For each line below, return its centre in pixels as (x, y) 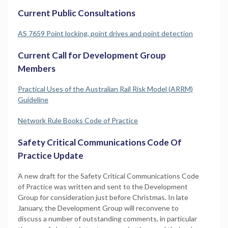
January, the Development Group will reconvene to (98, 208)
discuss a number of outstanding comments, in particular (107, 218)
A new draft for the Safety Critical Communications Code (108, 176)
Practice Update (51, 155)
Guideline (33, 99)
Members (37, 68)
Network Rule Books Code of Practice (78, 120)
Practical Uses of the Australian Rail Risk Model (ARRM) (105, 89)
